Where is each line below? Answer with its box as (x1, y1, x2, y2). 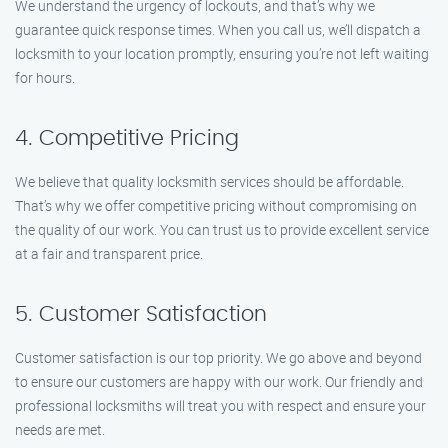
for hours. (15, 68, 75, 87)
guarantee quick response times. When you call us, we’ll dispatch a (15, 20, 421, 39)
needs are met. (15, 420, 105, 439)
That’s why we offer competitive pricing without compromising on (15, 196, 417, 215)
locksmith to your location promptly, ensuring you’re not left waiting (15, 44, 429, 63)
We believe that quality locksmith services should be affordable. (15, 172, 404, 191)
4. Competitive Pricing (15, 128, 239, 149)
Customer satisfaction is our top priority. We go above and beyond (15, 348, 422, 367)
